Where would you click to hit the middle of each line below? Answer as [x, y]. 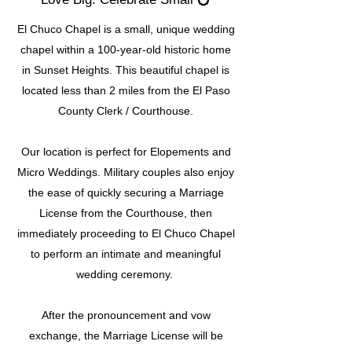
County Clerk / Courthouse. [126, 110]
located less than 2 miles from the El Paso [126, 90]
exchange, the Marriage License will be [126, 335]
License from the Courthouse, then [126, 213]
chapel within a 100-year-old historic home [126, 49]
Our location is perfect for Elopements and [126, 151]
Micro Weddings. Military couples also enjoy [126, 172]
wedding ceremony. [126, 274]
